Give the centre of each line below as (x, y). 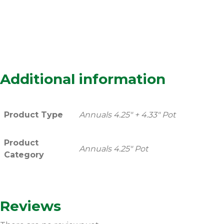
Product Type (33, 115)
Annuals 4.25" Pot (113, 149)
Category (24, 155)
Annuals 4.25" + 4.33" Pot (127, 115)
